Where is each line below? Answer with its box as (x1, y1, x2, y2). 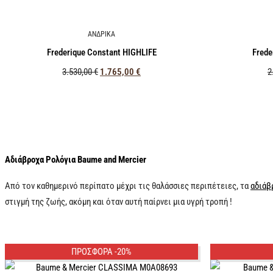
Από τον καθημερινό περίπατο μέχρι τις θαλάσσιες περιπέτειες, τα (5, 180, 250, 191)
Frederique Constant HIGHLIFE (46, 47, 157, 58)
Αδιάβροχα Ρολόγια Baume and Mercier (5, 154, 146, 166)
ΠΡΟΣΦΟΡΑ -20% (71, 246, 132, 257)
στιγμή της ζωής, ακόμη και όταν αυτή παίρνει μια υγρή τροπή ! (5, 196, 232, 207)
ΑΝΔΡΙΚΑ (88, 29, 115, 38)
